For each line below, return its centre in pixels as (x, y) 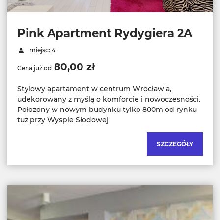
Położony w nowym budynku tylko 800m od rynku (107, 109)
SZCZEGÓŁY (175, 144)
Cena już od (34, 68)
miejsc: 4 (41, 50)
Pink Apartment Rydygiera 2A (105, 33)
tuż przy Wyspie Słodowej (63, 120)
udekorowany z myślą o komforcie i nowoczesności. (109, 99)
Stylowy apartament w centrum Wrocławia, (94, 89)
